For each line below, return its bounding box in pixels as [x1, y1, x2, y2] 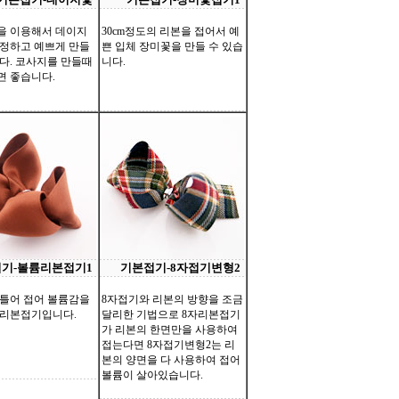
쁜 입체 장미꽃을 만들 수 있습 [102, 40, 243, 53]
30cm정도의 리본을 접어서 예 [102, 25, 240, 37]
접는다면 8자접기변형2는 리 [102, 338, 235, 351]
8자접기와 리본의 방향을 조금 [102, 293, 243, 305]
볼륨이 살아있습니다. [102, 369, 203, 381]
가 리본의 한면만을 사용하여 [102, 323, 238, 336]
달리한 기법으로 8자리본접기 [102, 308, 240, 321]
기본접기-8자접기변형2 [120, 261, 240, 274]
